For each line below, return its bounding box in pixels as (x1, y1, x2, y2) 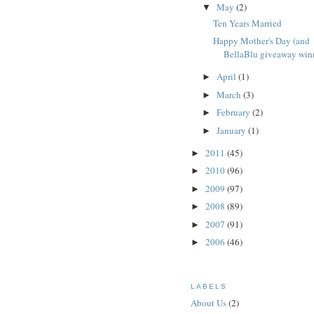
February (216, 106, 252, 119)
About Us (191, 296, 226, 310)
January (216, 123, 248, 137)
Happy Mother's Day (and (213, 34, 310, 48)
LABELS (191, 282, 228, 290)
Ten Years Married (213, 16, 282, 29)
